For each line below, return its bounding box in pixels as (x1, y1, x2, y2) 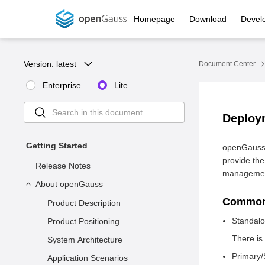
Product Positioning (47, 216, 119, 226)
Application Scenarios (47, 253, 128, 263)
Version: (24, 59, 56, 69)
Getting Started (26, 141, 88, 150)
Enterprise (43, 80, 81, 90)
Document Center (199, 60, 256, 68)
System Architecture (47, 235, 122, 244)
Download (189, 14, 227, 24)
